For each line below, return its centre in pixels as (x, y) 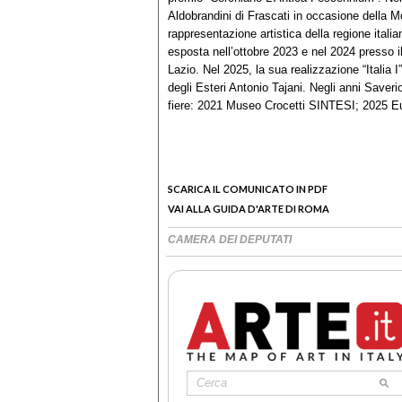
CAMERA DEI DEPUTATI (230, 239)
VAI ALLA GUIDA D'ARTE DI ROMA (249, 208)
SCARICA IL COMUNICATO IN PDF (248, 188)
